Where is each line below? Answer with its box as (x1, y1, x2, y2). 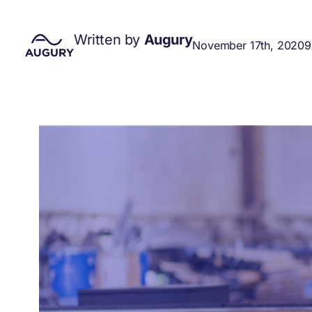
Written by (74, 31, 144, 48)
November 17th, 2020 (192, 38, 305, 52)
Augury (143, 31, 193, 48)
